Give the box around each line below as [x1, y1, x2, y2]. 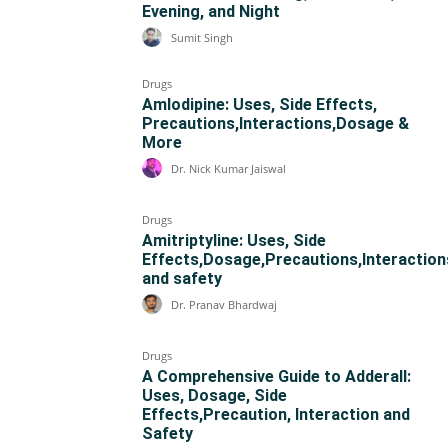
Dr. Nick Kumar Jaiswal [171, 161, 287, 177]
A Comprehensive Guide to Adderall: [142, 366, 412, 386]
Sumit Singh [171, 30, 234, 46]
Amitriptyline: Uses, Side [142, 230, 327, 250]
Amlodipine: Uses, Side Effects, [142, 94, 378, 114]
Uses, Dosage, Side [142, 385, 288, 405]
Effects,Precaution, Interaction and [142, 404, 411, 424]
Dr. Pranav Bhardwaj [171, 297, 278, 313]
